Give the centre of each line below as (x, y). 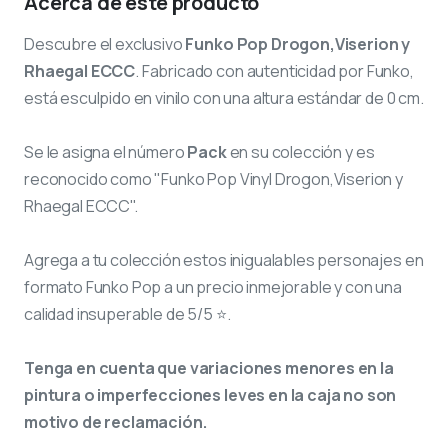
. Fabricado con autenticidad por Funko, (274, 70)
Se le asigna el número (106, 151)
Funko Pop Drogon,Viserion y (298, 43)
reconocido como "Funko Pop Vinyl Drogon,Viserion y (213, 178)
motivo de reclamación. (115, 421)
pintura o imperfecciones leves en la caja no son (210, 394)
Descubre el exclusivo (105, 43)
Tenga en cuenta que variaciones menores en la (209, 367)
